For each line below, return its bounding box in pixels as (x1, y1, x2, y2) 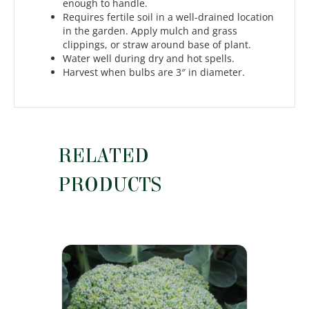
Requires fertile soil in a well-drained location (63, 10, 274, 24)
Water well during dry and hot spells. (63, 52, 235, 66)
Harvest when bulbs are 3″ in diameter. (63, 66, 245, 79)
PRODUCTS (58, 173, 161, 197)
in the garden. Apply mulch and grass (63, 24, 237, 38)
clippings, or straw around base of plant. (63, 38, 251, 52)
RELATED (58, 144, 149, 168)
